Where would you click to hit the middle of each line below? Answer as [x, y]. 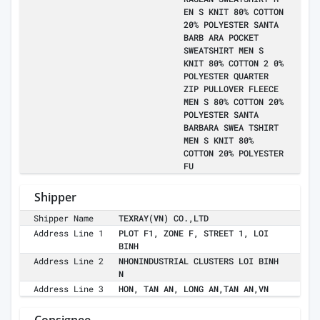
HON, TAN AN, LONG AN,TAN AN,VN [194, 289]
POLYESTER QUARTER [226, 76]
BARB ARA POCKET [221, 37]
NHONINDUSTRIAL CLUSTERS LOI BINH [199, 261]
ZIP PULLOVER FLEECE [231, 89]
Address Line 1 [69, 233]
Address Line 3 [69, 289]
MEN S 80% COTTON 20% [234, 102]
